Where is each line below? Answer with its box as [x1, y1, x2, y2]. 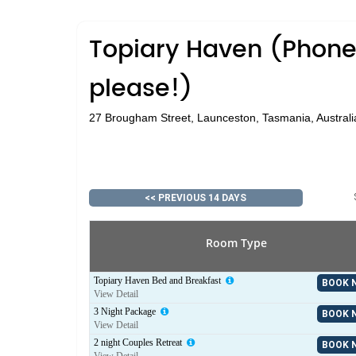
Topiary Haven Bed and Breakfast [94, 275, 223, 286]
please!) [89, 70, 192, 109]
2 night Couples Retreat [94, 337, 184, 348]
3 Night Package [94, 306, 158, 317]
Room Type [206, 235, 267, 250]
